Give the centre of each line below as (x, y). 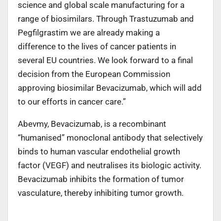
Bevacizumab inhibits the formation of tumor (101, 179)
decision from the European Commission (94, 74)
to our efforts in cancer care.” (72, 101)
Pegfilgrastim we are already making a (89, 32)
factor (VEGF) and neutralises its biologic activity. (110, 165)
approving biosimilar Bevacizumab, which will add (110, 88)
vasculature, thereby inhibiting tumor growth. (101, 193)
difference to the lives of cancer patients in (97, 46)
